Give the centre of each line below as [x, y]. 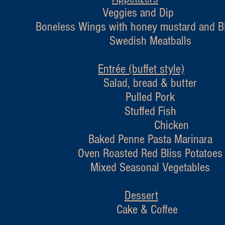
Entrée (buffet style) [141, 69]
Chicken [120, 125]
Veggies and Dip [120, 13]
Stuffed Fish [120, 111]
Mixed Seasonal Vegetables [120, 167]
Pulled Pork [120, 97]
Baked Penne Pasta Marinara [120, 139]
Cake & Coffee [120, 209]
